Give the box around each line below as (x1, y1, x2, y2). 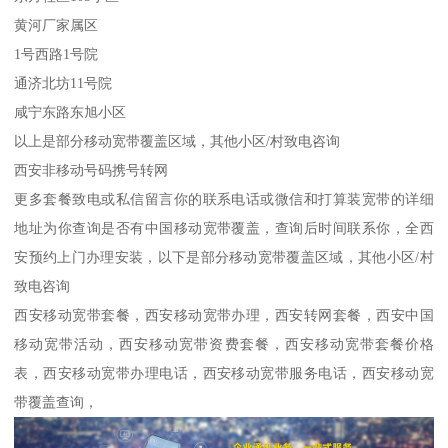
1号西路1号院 (14, 46, 99, 63)
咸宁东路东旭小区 (14, 104, 127, 121)
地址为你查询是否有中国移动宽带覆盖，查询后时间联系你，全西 (14, 220, 434, 237)
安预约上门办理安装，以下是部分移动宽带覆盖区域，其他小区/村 (14, 249, 434, 266)
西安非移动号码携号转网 (14, 162, 169, 179)
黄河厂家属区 (14, 17, 99, 34)
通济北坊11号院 (14, 75, 113, 92)
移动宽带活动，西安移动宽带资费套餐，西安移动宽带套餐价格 (14, 336, 434, 353)
